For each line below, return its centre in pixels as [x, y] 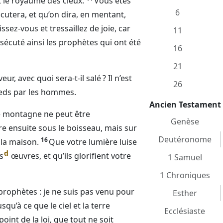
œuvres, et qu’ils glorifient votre [70, 156]
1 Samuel [185, 157]
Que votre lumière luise [93, 142]
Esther [185, 193]
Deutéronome [185, 139]
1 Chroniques [185, 175]
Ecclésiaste [185, 211]
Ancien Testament [185, 105]
